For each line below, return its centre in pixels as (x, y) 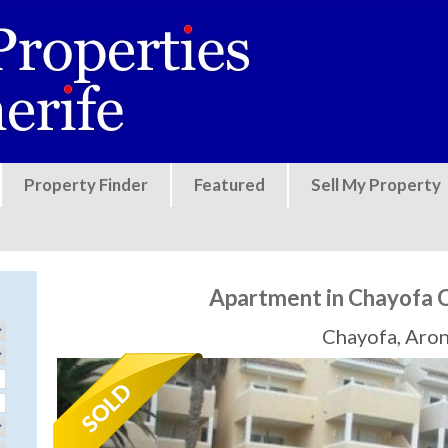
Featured (229, 184)
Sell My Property (376, 184)
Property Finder (86, 184)
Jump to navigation (224, 13)
